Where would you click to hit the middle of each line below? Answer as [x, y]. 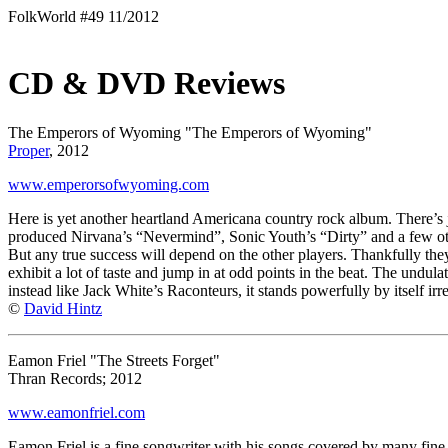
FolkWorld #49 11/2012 [83, 16]
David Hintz [63, 308]
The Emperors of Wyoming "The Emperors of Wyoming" [190, 132]
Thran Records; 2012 [75, 378]
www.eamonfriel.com [76, 412]
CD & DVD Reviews [146, 83]
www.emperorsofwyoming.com [108, 184]
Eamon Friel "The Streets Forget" [114, 360]
